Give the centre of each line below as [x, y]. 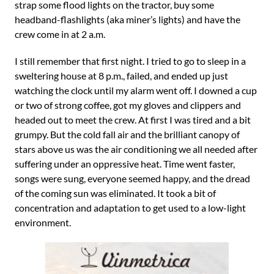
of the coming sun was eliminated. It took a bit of [115, 193]
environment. [43, 222]
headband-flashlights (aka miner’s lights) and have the [128, 19]
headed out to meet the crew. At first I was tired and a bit [133, 120]
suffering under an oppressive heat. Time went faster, [125, 164]
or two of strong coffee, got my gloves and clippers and [128, 105]
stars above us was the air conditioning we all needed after [136, 149]
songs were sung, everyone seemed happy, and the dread [132, 178]
